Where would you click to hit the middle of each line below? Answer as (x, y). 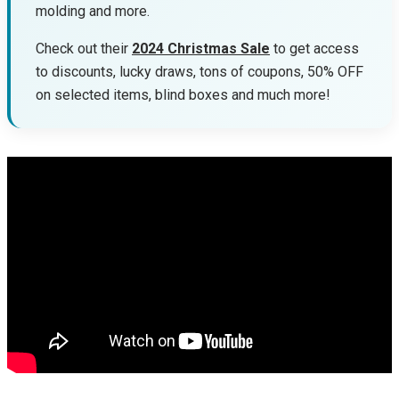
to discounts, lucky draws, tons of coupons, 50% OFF (199, 72)
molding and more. (93, 12)
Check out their (84, 49)
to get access (314, 49)
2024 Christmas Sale (201, 49)
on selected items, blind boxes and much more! (183, 95)
